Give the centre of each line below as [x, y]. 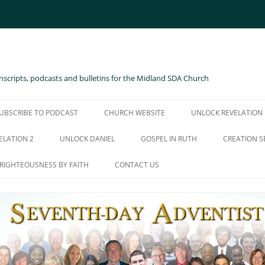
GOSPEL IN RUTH [169, 139]
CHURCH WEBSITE [135, 113]
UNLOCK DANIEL [87, 139]
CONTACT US [137, 165]
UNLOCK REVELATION [227, 113]
